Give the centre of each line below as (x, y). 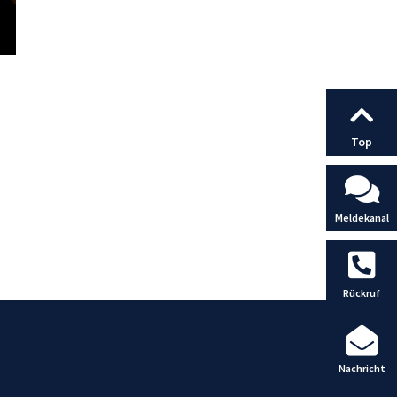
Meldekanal (362, 217)
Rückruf (362, 292)
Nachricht (362, 368)
